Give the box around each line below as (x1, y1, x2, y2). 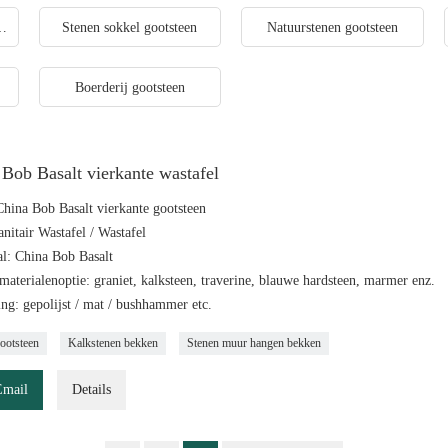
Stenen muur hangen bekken (187, 336, 321, 351)
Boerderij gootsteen (74, 80, 185, 95)
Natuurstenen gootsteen (266, 20, 398, 35)
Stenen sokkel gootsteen (62, 20, 198, 35)
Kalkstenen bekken (68, 336, 158, 351)
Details (72, 382, 111, 398)
